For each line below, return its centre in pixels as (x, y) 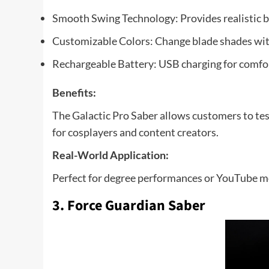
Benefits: (74, 92)
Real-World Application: (110, 155)
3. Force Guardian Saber (129, 205)
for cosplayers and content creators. (135, 132)
